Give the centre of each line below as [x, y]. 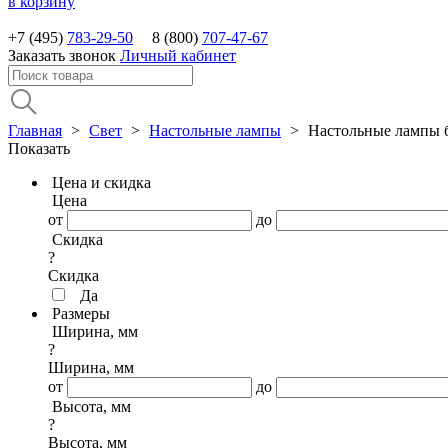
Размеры [81, 313]
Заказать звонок [62, 55]
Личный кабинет [178, 55]
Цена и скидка [101, 182]
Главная [35, 130]
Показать [39, 148]
